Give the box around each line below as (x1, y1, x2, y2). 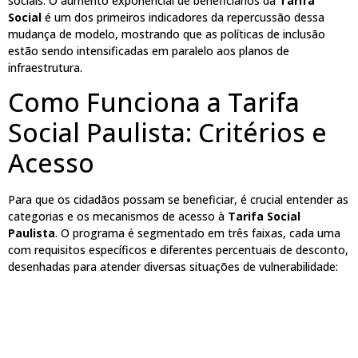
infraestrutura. (8, 60, 82, 76)
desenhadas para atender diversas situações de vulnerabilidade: (8, 259, 338, 275)
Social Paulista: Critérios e (8, 115, 327, 150)
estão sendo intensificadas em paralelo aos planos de (8, 43, 289, 59)
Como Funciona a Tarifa (8, 85, 300, 120)
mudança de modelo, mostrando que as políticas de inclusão (8, 26, 325, 42)
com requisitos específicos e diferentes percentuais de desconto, (8, 242, 348, 258)
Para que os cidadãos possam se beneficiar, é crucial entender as (8, 192, 348, 208)
